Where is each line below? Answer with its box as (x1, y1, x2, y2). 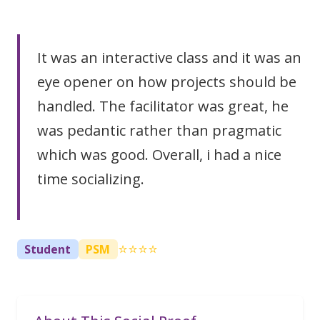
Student (24, 241, 71, 257)
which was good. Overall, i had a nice (37, 145, 281, 164)
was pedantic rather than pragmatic (37, 121, 281, 140)
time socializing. (37, 169, 144, 189)
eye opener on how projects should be (37, 72, 296, 91)
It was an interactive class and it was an (37, 48, 301, 67)
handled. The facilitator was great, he (37, 96, 289, 116)
